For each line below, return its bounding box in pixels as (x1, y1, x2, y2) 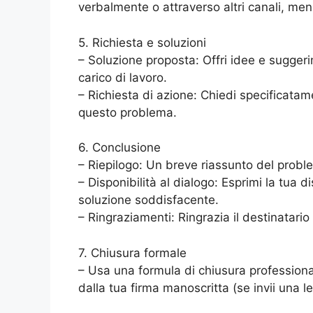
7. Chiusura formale (78, 245, 187, 260)
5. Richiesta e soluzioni (78, 35, 206, 50)
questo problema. (78, 105, 177, 119)
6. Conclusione (78, 140, 161, 154)
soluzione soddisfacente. (78, 193, 219, 207)
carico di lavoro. (78, 70, 167, 85)
